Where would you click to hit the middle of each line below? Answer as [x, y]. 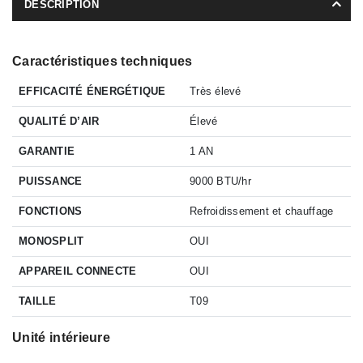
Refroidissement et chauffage [262, 211]
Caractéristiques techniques [102, 61]
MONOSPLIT [51, 241]
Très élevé [216, 91]
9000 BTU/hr [220, 181]
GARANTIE [47, 151]
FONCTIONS [51, 211]
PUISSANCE [51, 181]
